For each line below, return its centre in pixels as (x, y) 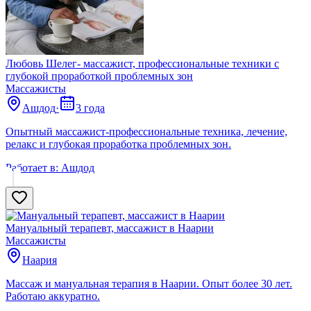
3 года (90, 108)
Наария (40, 260)
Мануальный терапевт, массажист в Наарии (110, 228)
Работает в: (32, 167)
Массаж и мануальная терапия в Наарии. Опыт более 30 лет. (149, 283)
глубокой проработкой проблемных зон (99, 76)
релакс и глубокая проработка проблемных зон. (118, 144)
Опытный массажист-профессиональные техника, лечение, (146, 131)
